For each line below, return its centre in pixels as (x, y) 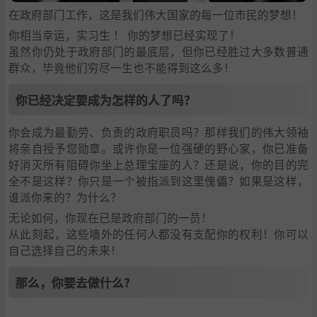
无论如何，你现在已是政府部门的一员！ (110, 217)
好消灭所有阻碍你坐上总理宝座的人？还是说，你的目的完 (158, 164)
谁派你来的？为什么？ (65, 196)
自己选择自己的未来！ (65, 249)
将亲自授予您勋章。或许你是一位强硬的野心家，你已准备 (158, 148)
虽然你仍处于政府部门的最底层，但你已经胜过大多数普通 (158, 51)
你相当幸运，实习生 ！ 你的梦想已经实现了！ (125, 34)
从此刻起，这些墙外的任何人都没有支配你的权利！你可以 (158, 233)
